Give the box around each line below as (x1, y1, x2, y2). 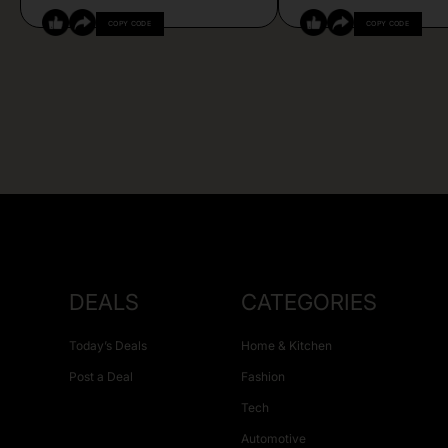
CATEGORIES (240, 288, 377, 315)
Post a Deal (69, 368, 133, 384)
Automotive (240, 430, 306, 446)
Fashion (240, 368, 285, 384)
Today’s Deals (69, 337, 147, 353)
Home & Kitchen (240, 337, 332, 353)
